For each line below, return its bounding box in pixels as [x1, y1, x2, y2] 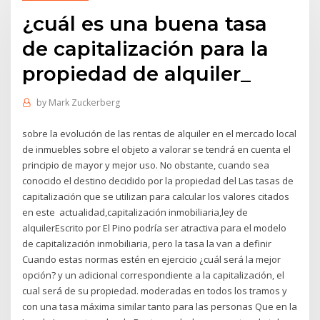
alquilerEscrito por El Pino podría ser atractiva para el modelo [22, 221, 287, 234]
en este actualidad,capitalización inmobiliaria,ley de [22, 205, 249, 219]
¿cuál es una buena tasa [22, 11, 268, 36]
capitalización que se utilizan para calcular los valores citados [22, 189, 290, 203]
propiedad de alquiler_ [22, 61, 251, 86]
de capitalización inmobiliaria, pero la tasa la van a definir [22, 236, 272, 250]
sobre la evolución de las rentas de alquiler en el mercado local [22, 126, 297, 140]
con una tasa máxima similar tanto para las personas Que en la [22, 299, 298, 313]
